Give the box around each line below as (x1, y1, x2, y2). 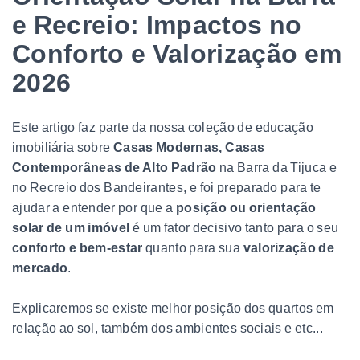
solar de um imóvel (12, 220, 130, 235)
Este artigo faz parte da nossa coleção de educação (12, 120, 313, 134)
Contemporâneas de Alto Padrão (12, 160, 217, 174)
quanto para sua (142, 240, 243, 255)
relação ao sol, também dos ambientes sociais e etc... (12, 321, 323, 335)
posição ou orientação (175, 200, 317, 215)
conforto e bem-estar (12, 240, 143, 255)
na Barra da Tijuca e (216, 160, 337, 174)
